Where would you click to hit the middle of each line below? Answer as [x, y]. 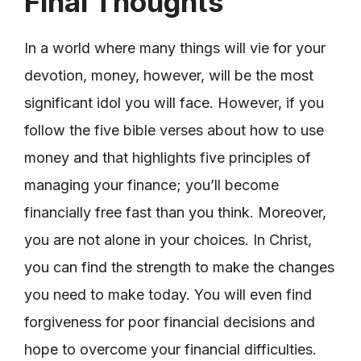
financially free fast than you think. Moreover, [175, 212]
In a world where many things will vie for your [175, 48]
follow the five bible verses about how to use [174, 130]
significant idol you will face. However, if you [174, 102]
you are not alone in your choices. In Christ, [168, 239]
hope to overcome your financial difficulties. [170, 349]
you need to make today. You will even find [168, 294]
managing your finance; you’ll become [151, 185]
